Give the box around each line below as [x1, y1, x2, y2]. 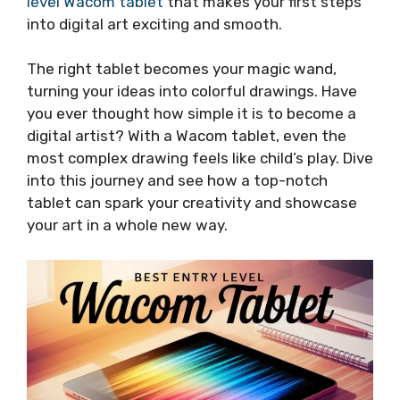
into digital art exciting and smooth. [27, 14, 282, 33]
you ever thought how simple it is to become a [27, 104, 356, 122]
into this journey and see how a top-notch [27, 171, 328, 189]
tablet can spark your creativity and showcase [27, 194, 357, 212]
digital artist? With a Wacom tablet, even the [27, 127, 346, 145]
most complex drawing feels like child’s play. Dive [27, 149, 373, 167]
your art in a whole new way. [27, 216, 228, 234]
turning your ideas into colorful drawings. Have [27, 82, 357, 100]
